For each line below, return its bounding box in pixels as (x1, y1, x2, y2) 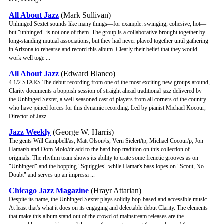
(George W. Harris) (51, 128, 114, 137)
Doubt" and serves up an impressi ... (9, 171, 95, 179)
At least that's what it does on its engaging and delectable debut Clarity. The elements (9, 204, 208, 212)
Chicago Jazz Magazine (9, 186, 89, 195)
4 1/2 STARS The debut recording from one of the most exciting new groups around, (9, 79, 210, 86)
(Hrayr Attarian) (89, 186, 141, 195)
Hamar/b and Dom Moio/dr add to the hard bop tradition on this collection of (9, 146, 190, 153)
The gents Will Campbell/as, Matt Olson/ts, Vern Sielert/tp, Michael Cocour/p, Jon (9, 137, 203, 145)
